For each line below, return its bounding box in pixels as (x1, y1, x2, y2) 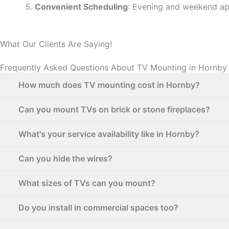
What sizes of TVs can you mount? (18, 178, 155, 189)
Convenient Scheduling (35, 2, 128, 12)
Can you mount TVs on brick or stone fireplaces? (18, 104, 210, 115)
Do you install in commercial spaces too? (18, 202, 178, 213)
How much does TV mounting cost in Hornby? (18, 80, 200, 90)
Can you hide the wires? (18, 153, 112, 164)
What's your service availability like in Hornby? (18, 129, 199, 140)
